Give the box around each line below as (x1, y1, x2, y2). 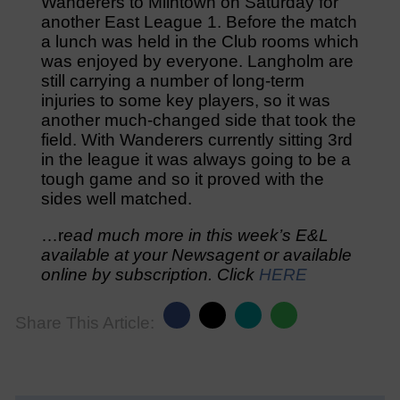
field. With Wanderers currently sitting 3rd (40, 130, 353, 150)
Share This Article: (14, 313, 154, 333)
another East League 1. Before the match (40, 12, 357, 32)
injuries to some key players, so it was (40, 91, 330, 111)
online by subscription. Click (40, 265, 259, 285)
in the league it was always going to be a (40, 150, 351, 170)
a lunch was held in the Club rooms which (40, 32, 359, 52)
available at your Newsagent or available (40, 246, 352, 265)
